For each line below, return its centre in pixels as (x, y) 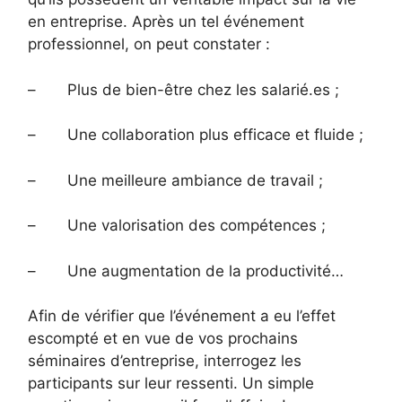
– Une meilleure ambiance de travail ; (175, 180)
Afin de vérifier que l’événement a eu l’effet (182, 316)
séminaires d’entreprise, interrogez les (165, 361)
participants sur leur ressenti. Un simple (171, 384)
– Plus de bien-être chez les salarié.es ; (184, 89)
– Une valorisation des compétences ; (177, 226)
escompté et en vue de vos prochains (163, 339)
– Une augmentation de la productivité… (186, 271)
